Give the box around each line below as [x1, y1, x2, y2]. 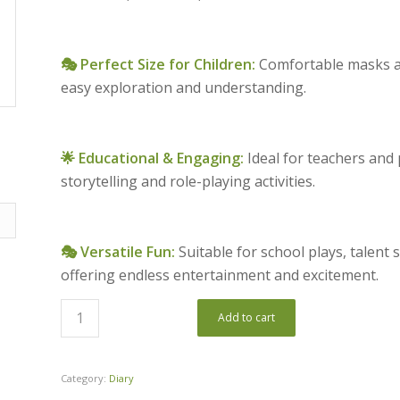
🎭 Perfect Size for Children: [61, 54, 256, 74]
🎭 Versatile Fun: [61, 242, 176, 262]
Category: [61, 371, 110, 385]
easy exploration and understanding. [61, 77, 307, 97]
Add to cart [218, 309, 276, 325]
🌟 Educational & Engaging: [61, 148, 245, 169]
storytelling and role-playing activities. [61, 171, 316, 192]
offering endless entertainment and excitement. [61, 265, 379, 286]
